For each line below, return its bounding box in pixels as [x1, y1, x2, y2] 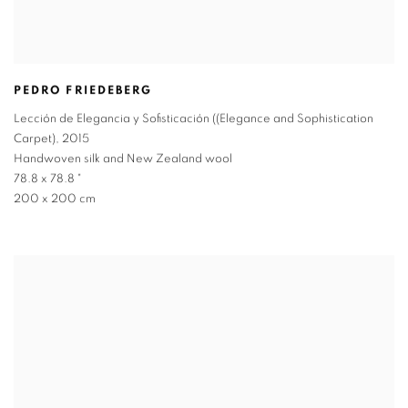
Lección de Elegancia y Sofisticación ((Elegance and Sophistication [14, 113, 373, 126]
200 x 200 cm [14, 193, 96, 206]
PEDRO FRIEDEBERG [14, 85, 153, 97]
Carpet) [14, 133, 56, 146]
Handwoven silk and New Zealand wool [14, 153, 232, 166]
